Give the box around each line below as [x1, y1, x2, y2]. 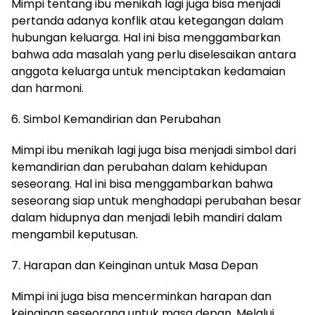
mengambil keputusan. [11, 226, 138, 243]
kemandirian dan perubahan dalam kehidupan [11, 159, 267, 175]
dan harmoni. [11, 80, 84, 96]
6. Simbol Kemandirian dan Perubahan [11, 111, 221, 127]
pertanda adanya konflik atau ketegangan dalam [11, 13, 283, 29]
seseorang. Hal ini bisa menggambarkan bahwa [11, 176, 273, 192]
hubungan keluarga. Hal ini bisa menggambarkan [11, 30, 281, 46]
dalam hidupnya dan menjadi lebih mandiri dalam [11, 210, 282, 226]
